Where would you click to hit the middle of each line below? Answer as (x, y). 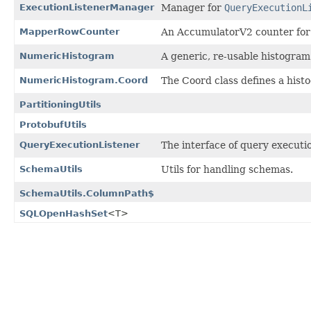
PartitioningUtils (60, 104)
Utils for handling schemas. (227, 169)
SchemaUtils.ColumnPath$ (87, 193)
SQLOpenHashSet (64, 213)
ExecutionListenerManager (87, 7)
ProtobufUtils (53, 124)
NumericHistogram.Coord (84, 80)
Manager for (193, 7)
